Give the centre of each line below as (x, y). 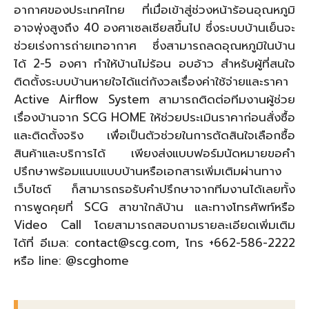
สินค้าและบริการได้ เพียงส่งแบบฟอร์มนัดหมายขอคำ (154, 153)
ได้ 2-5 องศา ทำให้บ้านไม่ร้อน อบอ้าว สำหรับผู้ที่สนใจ (154, 63)
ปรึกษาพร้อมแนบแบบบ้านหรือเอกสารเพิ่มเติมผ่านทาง (148, 171)
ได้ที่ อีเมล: (44, 242)
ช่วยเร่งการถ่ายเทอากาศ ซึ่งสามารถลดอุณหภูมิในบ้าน (154, 45)
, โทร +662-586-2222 (236, 242)
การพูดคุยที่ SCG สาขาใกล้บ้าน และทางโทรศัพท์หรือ (154, 207)
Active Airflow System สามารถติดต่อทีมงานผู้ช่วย (154, 99)
